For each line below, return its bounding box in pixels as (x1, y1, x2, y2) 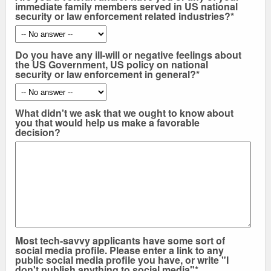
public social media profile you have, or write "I (15, 253, 229, 267)
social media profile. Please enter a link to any (15, 243, 224, 258)
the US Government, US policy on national (15, 57, 208, 72)
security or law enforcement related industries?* (15, 9, 234, 24)
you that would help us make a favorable (15, 116, 200, 130)
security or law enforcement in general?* (15, 67, 200, 82)
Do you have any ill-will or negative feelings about (15, 48, 241, 62)
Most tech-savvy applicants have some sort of (15, 233, 225, 248)
